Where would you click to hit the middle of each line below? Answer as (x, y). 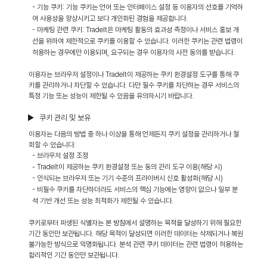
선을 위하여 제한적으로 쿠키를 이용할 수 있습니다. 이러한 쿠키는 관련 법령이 (137, 41)
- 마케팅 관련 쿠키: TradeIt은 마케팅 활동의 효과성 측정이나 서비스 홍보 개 (136, 30)
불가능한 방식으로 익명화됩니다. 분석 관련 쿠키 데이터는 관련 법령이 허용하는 (136, 244)
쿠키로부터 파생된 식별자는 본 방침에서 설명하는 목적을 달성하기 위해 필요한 (135, 223)
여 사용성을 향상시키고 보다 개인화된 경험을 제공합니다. (110, 18)
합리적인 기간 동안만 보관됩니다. (74, 255)
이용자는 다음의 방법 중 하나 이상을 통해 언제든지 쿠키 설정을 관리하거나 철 (134, 134)
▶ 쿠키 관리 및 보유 (59, 118)
